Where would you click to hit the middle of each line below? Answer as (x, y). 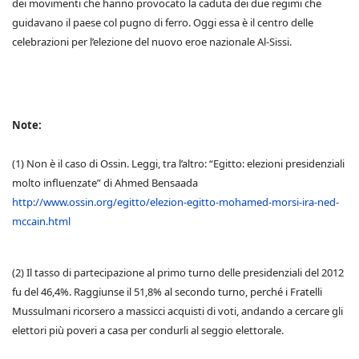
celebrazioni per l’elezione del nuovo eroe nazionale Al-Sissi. (152, 42)
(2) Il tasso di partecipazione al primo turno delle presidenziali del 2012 (178, 272)
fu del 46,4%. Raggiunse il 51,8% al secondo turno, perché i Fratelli (167, 292)
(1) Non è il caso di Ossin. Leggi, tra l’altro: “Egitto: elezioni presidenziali (178, 163)
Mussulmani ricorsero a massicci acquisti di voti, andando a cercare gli (177, 311)
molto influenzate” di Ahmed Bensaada (105, 183)
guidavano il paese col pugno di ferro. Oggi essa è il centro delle (163, 22)
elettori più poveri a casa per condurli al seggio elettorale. (148, 330)
